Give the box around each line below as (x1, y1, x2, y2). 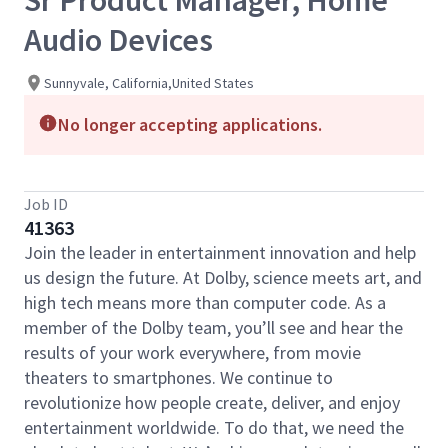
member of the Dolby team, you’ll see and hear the (24, 316, 403, 339)
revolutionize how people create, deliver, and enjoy (24, 391, 400, 414)
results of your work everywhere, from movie (24, 341, 361, 364)
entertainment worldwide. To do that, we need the (24, 416, 404, 439)
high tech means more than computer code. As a (24, 291, 386, 314)
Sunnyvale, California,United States (44, 73, 254, 92)
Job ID (24, 194, 68, 214)
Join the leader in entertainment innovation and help (24, 241, 416, 264)
